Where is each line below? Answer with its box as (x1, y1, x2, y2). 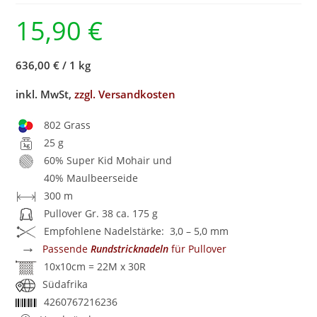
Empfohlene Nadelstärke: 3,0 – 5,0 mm (44, 224, 229, 238)
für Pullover (168, 241, 227, 255)
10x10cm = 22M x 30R (44, 259, 146, 273)
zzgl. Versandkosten (74, 86, 176, 101)
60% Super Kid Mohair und (44, 153, 173, 167)
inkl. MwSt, (16, 86, 75, 101)
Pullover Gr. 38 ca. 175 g (44, 206, 158, 220)
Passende (42, 241, 91, 255)
